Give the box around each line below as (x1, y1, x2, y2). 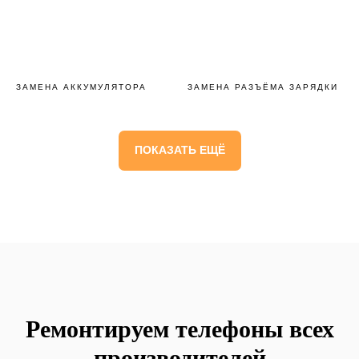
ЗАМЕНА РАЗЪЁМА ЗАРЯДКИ (188, 83, 338, 92)
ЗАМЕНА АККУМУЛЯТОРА (16, 83, 147, 92)
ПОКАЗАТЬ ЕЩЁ (134, 143, 225, 157)
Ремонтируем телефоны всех (25, 315, 334, 342)
